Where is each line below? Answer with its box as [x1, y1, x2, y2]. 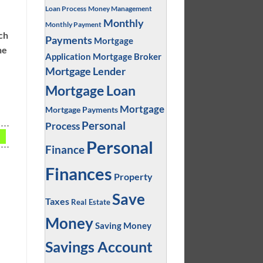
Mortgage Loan [45, 82, 136, 99]
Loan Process [45, 4, 86, 12]
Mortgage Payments [45, 104, 118, 114]
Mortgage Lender [45, 65, 126, 77]
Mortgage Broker [92, 50, 161, 62]
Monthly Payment [45, 19, 102, 28]
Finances [45, 163, 112, 184]
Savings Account [45, 238, 153, 255]
